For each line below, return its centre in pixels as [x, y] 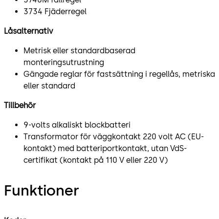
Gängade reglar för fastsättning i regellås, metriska [119, 74]
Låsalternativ [29, 31]
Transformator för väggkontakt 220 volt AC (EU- [114, 136]
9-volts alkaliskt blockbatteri [77, 125]
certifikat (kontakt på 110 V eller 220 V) [96, 160]
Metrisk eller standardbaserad [79, 50]
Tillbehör [20, 105]
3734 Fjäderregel [55, 11]
